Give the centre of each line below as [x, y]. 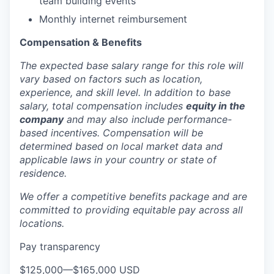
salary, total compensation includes [103, 106]
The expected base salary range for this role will [131, 66]
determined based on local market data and [121, 146]
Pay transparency [60, 247]
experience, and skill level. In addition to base [125, 93]
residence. [43, 173]
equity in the [216, 106]
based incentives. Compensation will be [111, 133]
